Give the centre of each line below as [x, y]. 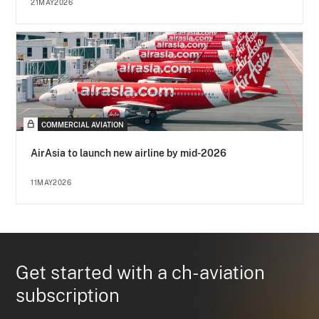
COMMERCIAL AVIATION [83, 125]
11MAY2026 [51, 183]
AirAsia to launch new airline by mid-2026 [129, 153]
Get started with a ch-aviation [141, 273]
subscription [68, 296]
